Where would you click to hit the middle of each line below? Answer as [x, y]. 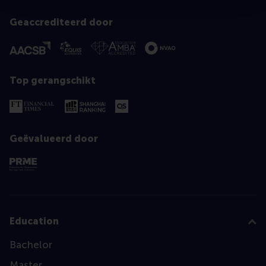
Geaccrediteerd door [61, 23]
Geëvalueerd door [54, 138]
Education [34, 221]
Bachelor [31, 244]
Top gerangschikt [53, 81]
